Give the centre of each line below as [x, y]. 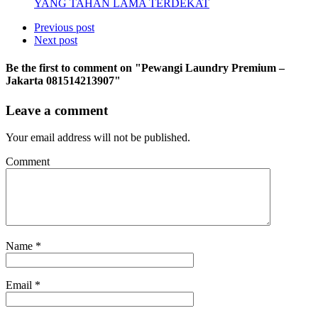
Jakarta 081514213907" [63, 81]
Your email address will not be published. [98, 138]
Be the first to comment [61, 68]
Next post [56, 40]
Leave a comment [57, 110]
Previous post [64, 28]
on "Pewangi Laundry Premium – [202, 68]
